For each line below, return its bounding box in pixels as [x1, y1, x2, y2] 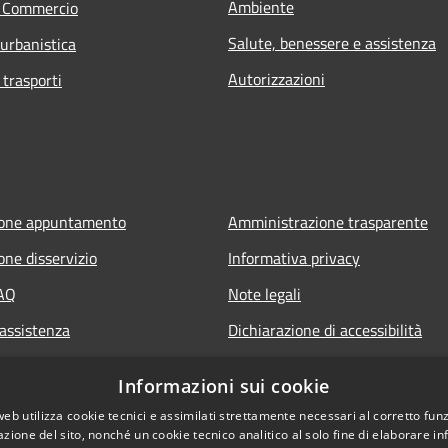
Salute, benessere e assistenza [228, 30, 436, 55]
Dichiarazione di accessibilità [228, 317, 422, 342]
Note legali [228, 281, 301, 306]
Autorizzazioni [228, 66, 325, 91]
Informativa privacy [228, 245, 360, 270]
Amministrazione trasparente [228, 209, 428, 234]
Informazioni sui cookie [118, 374, 330, 398]
